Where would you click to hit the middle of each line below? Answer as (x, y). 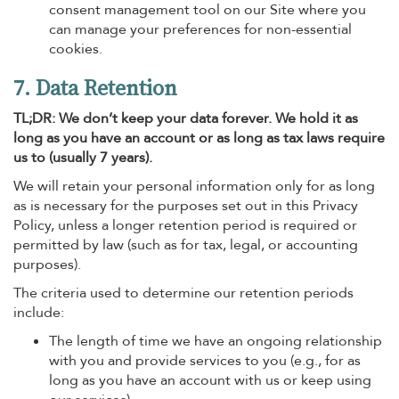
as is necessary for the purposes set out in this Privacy (186, 206)
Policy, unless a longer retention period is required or (185, 225)
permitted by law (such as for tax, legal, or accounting (186, 245)
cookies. (76, 49)
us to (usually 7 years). (83, 158)
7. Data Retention (95, 88)
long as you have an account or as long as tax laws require (199, 138)
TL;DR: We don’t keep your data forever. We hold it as (186, 118)
